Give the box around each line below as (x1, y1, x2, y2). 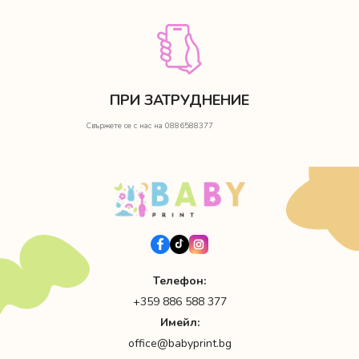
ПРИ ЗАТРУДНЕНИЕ (110, 90, 249, 110)
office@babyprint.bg (127, 335, 232, 351)
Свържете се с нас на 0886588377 (85, 119, 213, 131)
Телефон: (153, 272, 206, 288)
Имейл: (159, 314, 200, 330)
